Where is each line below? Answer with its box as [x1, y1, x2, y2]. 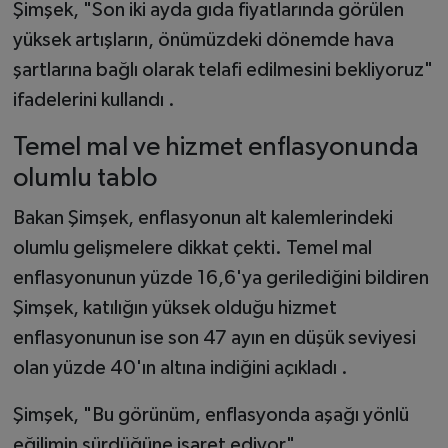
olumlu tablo [12, 165, 157, 193]
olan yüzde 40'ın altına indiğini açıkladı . [12, 357, 348, 378]
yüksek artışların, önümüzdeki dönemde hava [12, 30, 394, 51]
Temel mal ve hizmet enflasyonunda [12, 134, 419, 162]
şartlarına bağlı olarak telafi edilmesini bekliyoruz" [12, 60, 433, 81]
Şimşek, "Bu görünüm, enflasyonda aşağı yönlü [12, 404, 409, 425]
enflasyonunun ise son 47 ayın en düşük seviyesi [12, 327, 416, 348]
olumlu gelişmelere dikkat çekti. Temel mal [12, 237, 372, 258]
